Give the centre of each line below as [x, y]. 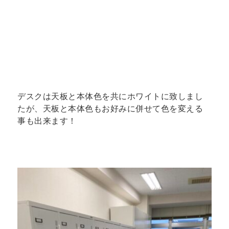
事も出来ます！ [47, 121]
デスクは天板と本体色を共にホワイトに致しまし [110, 96]
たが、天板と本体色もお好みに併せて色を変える [110, 108]
